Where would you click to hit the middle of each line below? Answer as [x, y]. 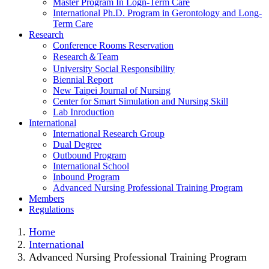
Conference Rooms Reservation [113, 45]
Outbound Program [89, 155]
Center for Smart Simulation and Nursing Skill [141, 101]
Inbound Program [86, 177]
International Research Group [109, 134]
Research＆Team [86, 57]
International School [91, 166]
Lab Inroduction [83, 112]
